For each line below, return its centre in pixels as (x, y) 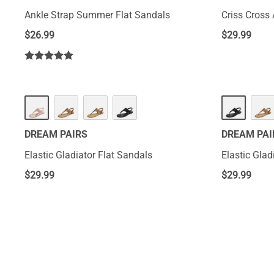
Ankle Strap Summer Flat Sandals (97, 15)
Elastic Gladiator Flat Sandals (88, 155)
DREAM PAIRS (56, 134)
